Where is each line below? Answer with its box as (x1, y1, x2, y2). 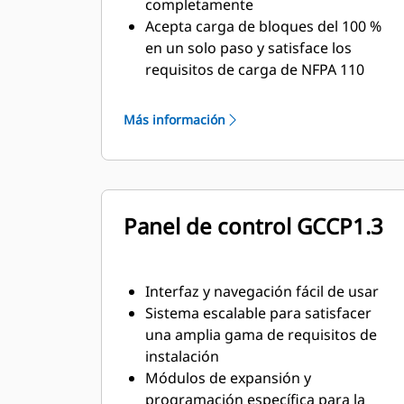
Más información (124, 111, 225, 128)
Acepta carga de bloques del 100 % (145, 16, 381, 36)
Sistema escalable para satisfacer (145, 303, 372, 323)
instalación (145, 346, 219, 366)
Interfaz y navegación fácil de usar (145, 281, 379, 301)
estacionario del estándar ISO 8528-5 (145, 124, 396, 144)
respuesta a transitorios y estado (145, 103, 371, 123)
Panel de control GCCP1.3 (124, 211, 383, 241)
